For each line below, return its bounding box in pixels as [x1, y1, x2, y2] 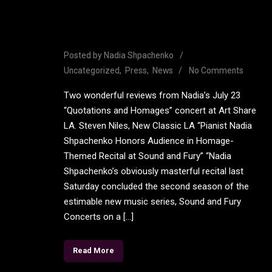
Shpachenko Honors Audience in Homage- [64, 135, 234, 147]
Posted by [64, 50, 104, 61]
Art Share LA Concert [64, 25, 207, 44]
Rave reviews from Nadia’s [82, 5, 260, 24]
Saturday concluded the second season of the [64, 181, 249, 192]
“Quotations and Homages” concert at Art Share [64, 105, 256, 117]
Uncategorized [64, 66, 120, 76]
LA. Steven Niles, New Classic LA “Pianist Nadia [64, 120, 252, 132]
